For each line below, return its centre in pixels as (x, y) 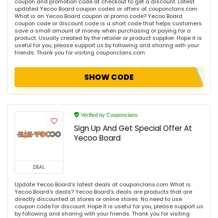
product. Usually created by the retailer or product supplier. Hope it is (108, 38)
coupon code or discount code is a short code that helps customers (108, 23)
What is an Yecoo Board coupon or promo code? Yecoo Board (99, 16)
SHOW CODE (109, 77)
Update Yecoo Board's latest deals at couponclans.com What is (103, 184)
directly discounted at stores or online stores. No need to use (98, 199)
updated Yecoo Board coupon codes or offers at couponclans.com (106, 9)
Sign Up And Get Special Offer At (133, 128)
